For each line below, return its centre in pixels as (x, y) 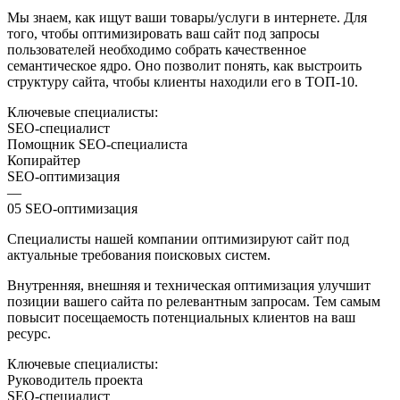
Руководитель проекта (75, 379)
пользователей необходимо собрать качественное (157, 49)
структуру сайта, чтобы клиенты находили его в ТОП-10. (183, 81)
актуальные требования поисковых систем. (139, 254)
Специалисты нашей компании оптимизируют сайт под (178, 238)
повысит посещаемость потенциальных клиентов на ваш (181, 317)
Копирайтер (44, 160)
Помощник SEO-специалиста (97, 144)
